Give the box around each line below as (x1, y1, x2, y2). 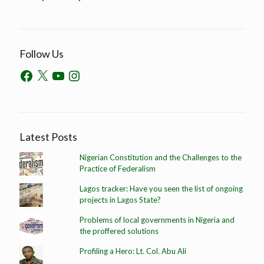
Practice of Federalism (79, 163, 156, 173)
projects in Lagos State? (79, 194, 161, 204)
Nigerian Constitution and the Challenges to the (79, 152, 242, 162)
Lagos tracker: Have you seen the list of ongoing (79, 183, 243, 193)
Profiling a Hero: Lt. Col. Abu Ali (79, 246, 186, 256)
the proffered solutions (79, 226, 159, 236)
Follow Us (19, 47, 64, 61)
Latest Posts (19, 130, 77, 143)
